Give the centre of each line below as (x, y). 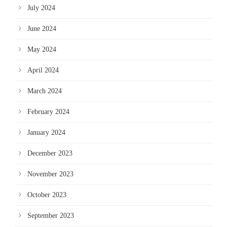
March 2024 (45, 91)
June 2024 (42, 29)
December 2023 (50, 153)
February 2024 (48, 112)
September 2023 (51, 216)
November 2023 (50, 174)
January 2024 (46, 133)
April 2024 (43, 70)
